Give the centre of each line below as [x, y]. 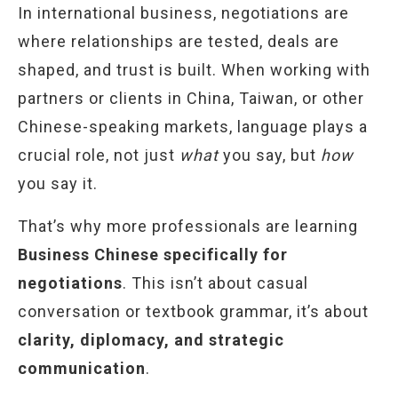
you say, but [270, 155]
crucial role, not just [99, 155]
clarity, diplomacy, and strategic [151, 340]
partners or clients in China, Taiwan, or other [191, 98]
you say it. [58, 183]
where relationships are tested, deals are [179, 41]
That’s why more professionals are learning [188, 226]
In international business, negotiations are [183, 13]
